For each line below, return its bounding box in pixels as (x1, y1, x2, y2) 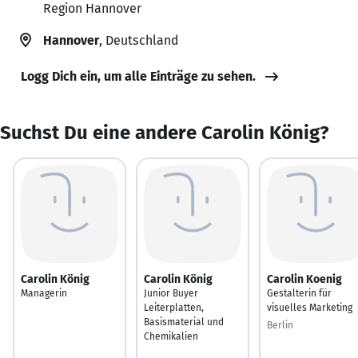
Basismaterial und (144, 316, 224, 328)
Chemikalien (144, 330, 198, 342)
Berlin (267, 319, 293, 331)
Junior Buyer (144, 287, 198, 299)
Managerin (21, 287, 67, 299)
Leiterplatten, (144, 301, 204, 313)
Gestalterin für (267, 287, 332, 299)
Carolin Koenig (267, 272, 342, 286)
